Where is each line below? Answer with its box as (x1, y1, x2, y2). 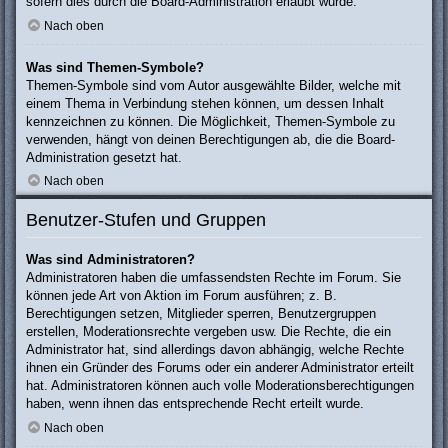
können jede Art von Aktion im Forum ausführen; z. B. (26, 288, 337, 304)
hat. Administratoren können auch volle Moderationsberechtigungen (26, 378, 414, 394)
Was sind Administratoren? (26, 252, 195, 268)
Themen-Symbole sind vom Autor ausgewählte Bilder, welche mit (26, 77, 401, 93)
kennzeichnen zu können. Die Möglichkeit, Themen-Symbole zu (26, 113, 395, 129)
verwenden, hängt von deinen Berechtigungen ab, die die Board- (26, 131, 395, 147)
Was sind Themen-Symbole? (26, 59, 204, 75)
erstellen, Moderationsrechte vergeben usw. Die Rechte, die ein (26, 324, 391, 340)
